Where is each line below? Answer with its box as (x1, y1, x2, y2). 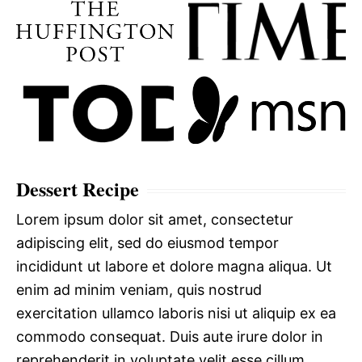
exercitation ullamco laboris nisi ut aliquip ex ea (16, 305, 336, 322)
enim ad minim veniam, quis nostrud (16, 281, 262, 299)
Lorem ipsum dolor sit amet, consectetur (16, 211, 293, 229)
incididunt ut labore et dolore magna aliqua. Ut (16, 258, 332, 276)
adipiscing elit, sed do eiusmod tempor (16, 234, 279, 252)
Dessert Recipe (16, 175, 139, 204)
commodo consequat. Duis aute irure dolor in (16, 328, 323, 346)
